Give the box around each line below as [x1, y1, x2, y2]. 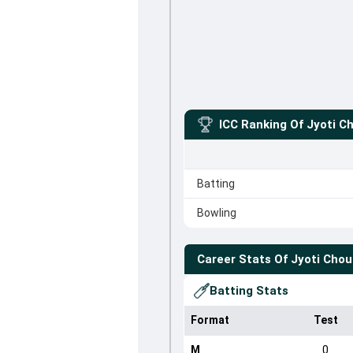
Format [190, 314, 229, 326]
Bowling [196, 206, 236, 219]
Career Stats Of [196, 252, 288, 266]
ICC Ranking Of [218, 117, 303, 132]
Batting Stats [209, 284, 288, 298]
